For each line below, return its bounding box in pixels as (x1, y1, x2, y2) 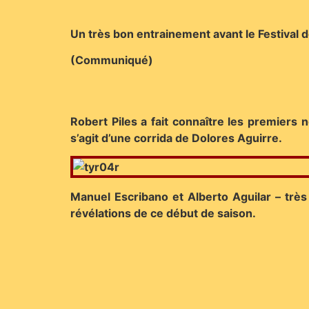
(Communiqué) (70, 52, 153, 67)
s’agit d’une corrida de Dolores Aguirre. (70, 130, 282, 145)
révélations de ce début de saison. (70, 206, 256, 220)
